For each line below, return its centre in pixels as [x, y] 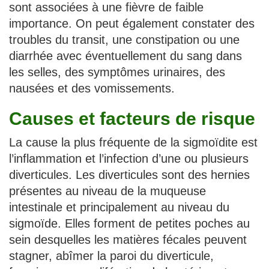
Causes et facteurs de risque [132, 119]
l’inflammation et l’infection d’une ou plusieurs [129, 159]
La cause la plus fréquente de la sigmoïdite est [133, 143]
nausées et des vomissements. [92, 89]
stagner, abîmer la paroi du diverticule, [111, 256]
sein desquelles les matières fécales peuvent [128, 240]
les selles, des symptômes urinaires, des [117, 72]
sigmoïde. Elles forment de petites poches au [129, 224]
